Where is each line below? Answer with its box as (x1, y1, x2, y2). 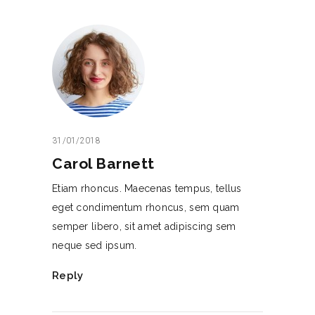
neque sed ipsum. (52, 240, 137, 252)
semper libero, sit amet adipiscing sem (52, 221, 236, 233)
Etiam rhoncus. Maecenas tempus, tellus (52, 183, 242, 195)
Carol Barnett (52, 155, 155, 173)
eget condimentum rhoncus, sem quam (52, 202, 240, 214)
